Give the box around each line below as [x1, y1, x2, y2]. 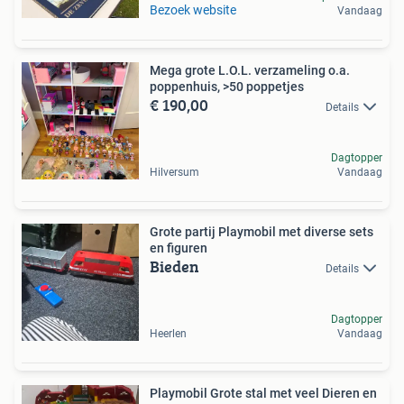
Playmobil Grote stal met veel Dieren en [150, 386, 377, 400]
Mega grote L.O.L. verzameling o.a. [150, 63, 350, 78]
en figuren [150, 241, 207, 255]
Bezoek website [150, 3, 236, 17]
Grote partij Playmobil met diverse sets [150, 225, 373, 239]
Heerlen [150, 327, 187, 340]
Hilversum [150, 166, 199, 179]
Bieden [150, 254, 199, 279]
